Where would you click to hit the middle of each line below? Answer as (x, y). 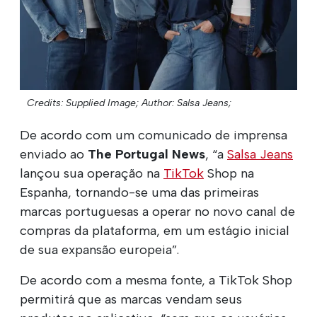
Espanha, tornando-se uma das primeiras (139, 192)
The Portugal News (146, 154)
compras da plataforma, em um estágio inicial (155, 230)
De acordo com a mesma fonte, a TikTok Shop (156, 280)
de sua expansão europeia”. (99, 249)
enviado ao (54, 154)
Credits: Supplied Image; (83, 103)
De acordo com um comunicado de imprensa (154, 135)
